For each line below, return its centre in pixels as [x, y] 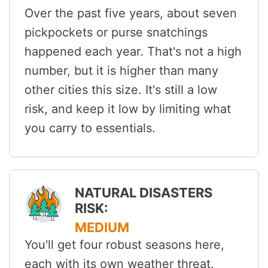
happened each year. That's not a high [133, 52]
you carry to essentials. [90, 128]
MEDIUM [102, 228]
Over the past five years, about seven [131, 13]
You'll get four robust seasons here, [124, 245]
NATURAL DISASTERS [144, 193]
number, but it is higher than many [121, 71]
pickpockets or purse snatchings [116, 33]
